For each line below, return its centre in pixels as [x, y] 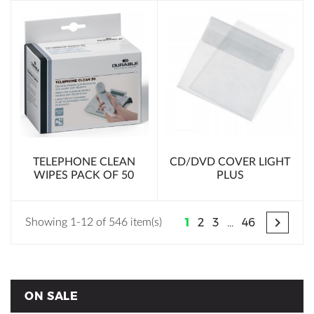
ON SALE [52, 296]
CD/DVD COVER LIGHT [230, 162]
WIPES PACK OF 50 [84, 175]
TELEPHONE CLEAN [84, 162]
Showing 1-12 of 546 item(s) [94, 222]
